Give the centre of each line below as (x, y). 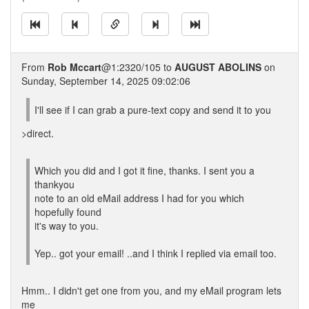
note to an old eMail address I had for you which (139, 198)
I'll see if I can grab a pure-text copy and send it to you (153, 110)
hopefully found (68, 212)
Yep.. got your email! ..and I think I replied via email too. (156, 253)
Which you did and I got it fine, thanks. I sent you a (144, 170)
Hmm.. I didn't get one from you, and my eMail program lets (151, 290)
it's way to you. (67, 226)
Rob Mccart (74, 67)
